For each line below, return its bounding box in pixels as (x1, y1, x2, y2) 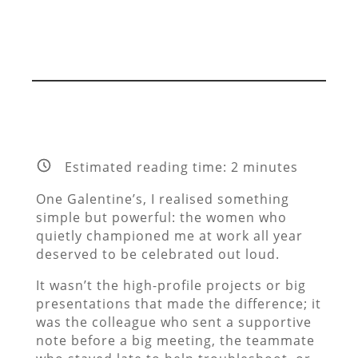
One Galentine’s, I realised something (35, 189, 289, 208)
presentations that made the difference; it (35, 294, 321, 312)
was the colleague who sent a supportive (35, 312, 312, 331)
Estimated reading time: (64, 158, 231, 177)
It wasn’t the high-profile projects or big (35, 276, 306, 294)
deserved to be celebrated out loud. (35, 245, 284, 263)
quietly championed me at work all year (35, 226, 303, 245)
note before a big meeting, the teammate (35, 331, 315, 349)
